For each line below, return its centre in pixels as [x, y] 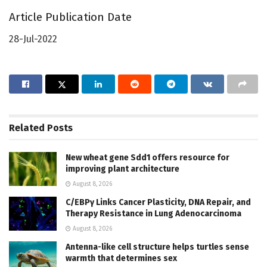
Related [27, 128]
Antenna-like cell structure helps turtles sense [157, 247]
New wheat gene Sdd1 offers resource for [148, 157]
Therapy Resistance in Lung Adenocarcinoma [153, 213]
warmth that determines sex [121, 258]
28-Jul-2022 [33, 39]
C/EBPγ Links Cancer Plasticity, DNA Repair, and [158, 202]
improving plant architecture [122, 169]
